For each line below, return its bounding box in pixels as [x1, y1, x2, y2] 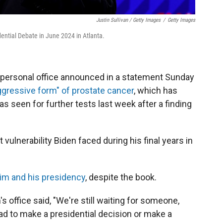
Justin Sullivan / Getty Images [96, 16, 161, 23]
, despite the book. [85, 171, 157, 182]
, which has [134, 85, 177, 96]
